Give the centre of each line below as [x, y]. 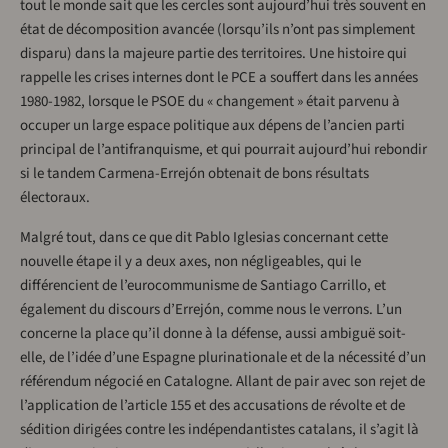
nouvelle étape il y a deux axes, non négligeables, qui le [190, 262]
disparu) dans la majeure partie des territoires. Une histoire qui [213, 54]
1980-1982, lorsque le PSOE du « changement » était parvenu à [210, 102]
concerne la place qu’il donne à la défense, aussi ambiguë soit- [213, 334]
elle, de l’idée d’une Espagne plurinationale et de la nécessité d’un [223, 358]
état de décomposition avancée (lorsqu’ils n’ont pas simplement [217, 30]
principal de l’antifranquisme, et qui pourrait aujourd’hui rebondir [223, 150]
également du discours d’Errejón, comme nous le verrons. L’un [211, 310]
